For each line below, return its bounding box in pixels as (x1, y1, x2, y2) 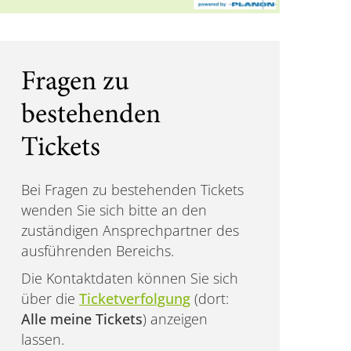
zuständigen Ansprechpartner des (21, 220, 240, 240)
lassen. (21, 329, 65, 349)
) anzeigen (143, 309, 208, 328)
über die (21, 288, 80, 308)
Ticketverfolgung (79, 288, 191, 308)
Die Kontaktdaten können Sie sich (21, 268, 239, 288)
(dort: (190, 288, 230, 308)
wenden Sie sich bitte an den (21, 200, 208, 219)
